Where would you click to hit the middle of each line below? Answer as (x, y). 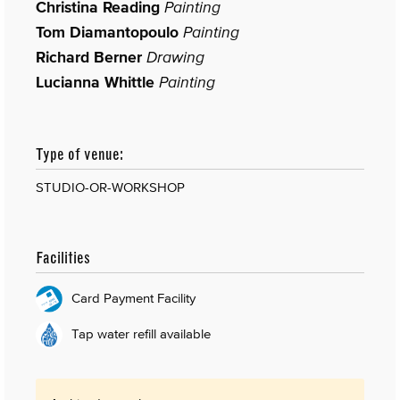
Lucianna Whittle (95, 82)
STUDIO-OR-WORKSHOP (110, 187)
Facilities (63, 257)
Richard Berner (89, 57)
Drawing (175, 57)
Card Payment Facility (133, 297)
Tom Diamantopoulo (107, 32)
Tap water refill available (141, 333)
